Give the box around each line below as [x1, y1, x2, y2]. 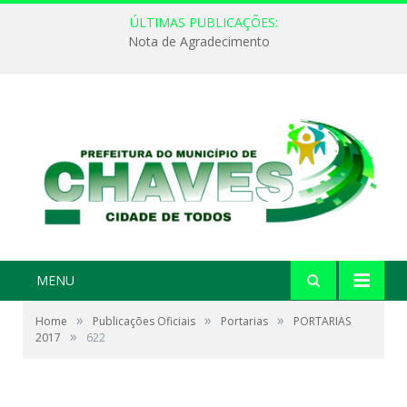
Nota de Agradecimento [128, 33, 270, 51]
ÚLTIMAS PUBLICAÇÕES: [129, 14, 278, 31]
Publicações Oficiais [93, 313, 195, 330]
